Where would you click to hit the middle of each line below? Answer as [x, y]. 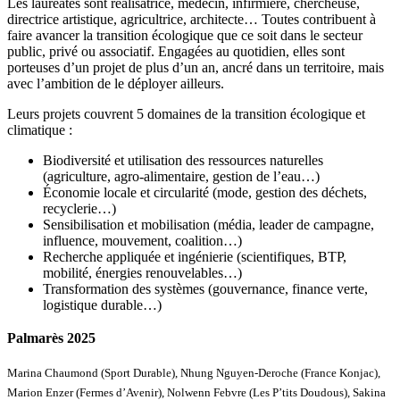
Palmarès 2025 [51, 337]
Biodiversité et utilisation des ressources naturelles [183, 160]
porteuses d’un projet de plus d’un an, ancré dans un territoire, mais [196, 67]
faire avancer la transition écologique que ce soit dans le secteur [185, 35]
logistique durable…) [102, 304]
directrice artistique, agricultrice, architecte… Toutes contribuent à [192, 19]
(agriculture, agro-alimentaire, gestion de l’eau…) [181, 176]
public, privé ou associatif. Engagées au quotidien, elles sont [176, 51]
